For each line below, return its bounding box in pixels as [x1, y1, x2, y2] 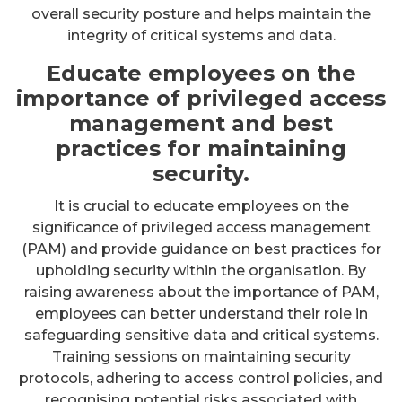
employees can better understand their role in [34, 305, 368, 323]
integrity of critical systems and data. [66, 27, 336, 45]
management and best [69, 110, 333, 137]
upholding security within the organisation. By [36, 262, 366, 280]
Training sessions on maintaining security [51, 348, 351, 366]
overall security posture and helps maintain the [31, 5, 371, 23]
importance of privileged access [16, 85, 386, 112]
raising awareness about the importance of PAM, [23, 284, 379, 301]
